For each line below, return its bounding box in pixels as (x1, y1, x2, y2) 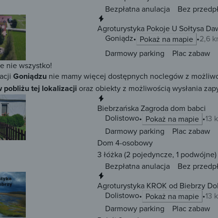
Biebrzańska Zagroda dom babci (97, 103, 206, 114)
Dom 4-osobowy (97, 137, 153, 148)
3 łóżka (97, 149, 122, 160)
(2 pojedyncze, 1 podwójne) (122, 149, 217, 160)
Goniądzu (13, 71, 47, 82)
